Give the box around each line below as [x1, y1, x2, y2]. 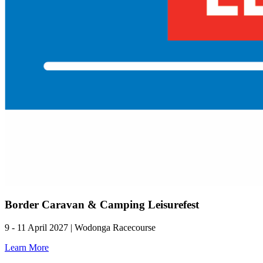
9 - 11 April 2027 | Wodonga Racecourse [5, 222, 156, 232]
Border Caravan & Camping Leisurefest [5, 198, 199, 211]
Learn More [5, 242, 49, 252]
